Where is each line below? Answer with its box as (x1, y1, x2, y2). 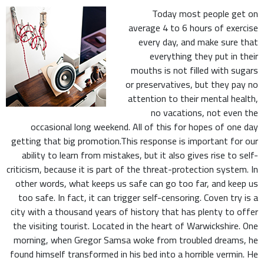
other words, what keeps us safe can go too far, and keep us (15, 174, 258, 192)
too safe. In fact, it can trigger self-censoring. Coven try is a (18, 189, 258, 206)
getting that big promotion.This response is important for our (11, 132, 258, 150)
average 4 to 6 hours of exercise (128, 19, 258, 37)
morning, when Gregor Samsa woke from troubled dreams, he (14, 231, 258, 249)
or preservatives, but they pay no (126, 75, 258, 93)
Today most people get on (152, 5, 258, 22)
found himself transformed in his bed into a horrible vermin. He (10, 245, 258, 263)
